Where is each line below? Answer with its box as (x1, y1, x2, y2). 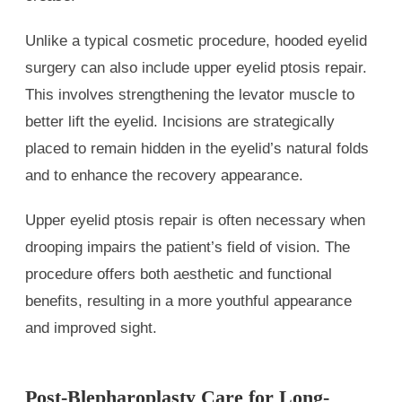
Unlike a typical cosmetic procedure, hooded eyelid (25, 32, 367, 50)
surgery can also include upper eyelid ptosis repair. (25, 59, 367, 77)
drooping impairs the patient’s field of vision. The (25, 239, 350, 257)
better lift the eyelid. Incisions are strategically (25, 113, 335, 131)
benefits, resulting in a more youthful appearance (25, 293, 352, 310)
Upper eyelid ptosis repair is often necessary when (25, 212, 365, 230)
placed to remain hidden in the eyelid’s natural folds (25, 140, 369, 158)
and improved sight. (25, 319, 157, 337)
